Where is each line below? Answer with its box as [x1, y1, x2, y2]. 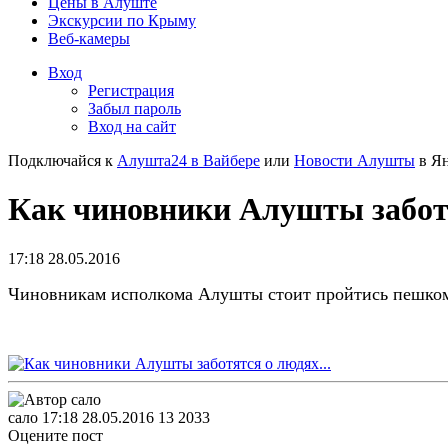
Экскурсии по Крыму [48, 12, 196, 29]
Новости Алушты [294, 152, 415, 169]
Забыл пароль [88, 100, 181, 117]
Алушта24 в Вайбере [117, 152, 260, 169]
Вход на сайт [88, 118, 176, 135]
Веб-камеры [48, 30, 130, 47]
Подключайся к [8, 152, 117, 169]
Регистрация [88, 82, 174, 99]
